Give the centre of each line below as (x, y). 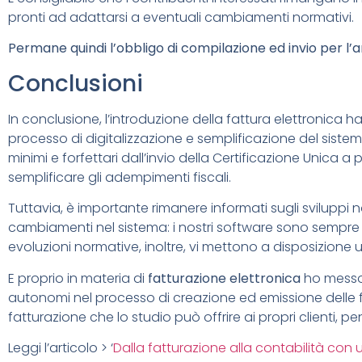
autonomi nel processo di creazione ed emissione (165, 297)
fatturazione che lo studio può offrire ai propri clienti (172, 317)
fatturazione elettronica (224, 278)
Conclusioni (76, 83)
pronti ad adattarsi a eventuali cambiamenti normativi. (181, 17)
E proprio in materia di (78, 278)
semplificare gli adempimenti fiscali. (120, 177)
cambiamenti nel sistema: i (92, 228)
